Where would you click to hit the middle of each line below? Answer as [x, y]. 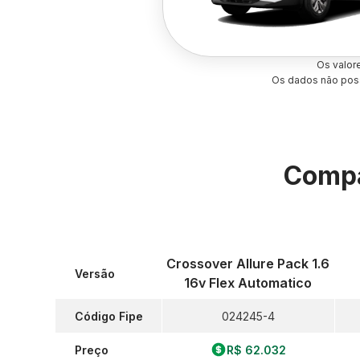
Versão [95, 273]
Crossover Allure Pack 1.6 [248, 264]
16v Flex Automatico [248, 283]
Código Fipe [109, 316]
